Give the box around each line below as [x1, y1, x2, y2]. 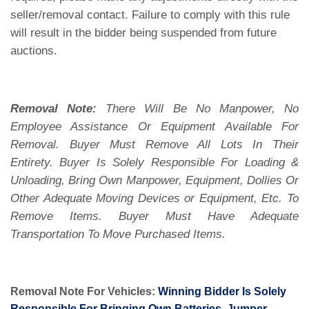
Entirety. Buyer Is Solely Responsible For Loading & [10, 155, 299, 169]
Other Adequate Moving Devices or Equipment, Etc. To [10, 191, 299, 205]
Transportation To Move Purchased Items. [10, 227, 226, 241]
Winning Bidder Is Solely [158, 286, 286, 297]
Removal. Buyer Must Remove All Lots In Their [10, 137, 299, 151]
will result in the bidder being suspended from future [10, 26, 277, 39]
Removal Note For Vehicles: [10, 286, 158, 297]
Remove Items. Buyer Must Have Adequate [10, 209, 299, 223]
